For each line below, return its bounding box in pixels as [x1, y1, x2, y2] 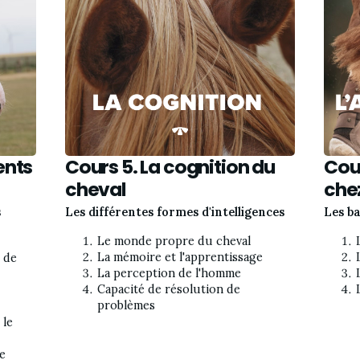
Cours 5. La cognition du [65, 153, 275, 180]
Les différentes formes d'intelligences [65, 205, 284, 220]
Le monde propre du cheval [97, 233, 251, 248]
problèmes [97, 297, 155, 313]
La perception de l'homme [97, 265, 241, 280]
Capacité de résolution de [97, 281, 240, 297]
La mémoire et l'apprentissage [97, 249, 263, 264]
